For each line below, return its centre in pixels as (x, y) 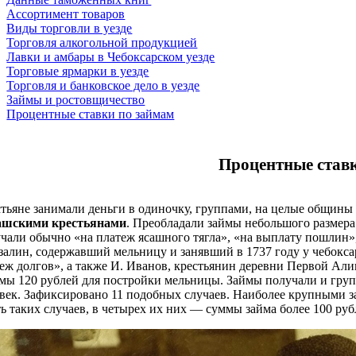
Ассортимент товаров (66, 14)
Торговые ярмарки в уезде (78, 71)
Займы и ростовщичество (76, 99)
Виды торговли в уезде (70, 28)
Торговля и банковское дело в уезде (103, 85)
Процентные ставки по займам (91, 114)
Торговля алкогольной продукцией (102, 42)
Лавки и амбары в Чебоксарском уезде (111, 56)
